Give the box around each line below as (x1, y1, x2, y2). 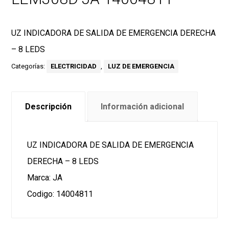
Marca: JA (27, 172, 63, 182)
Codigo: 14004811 (27, 189, 94, 199)
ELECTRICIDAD (51, 62, 97, 71)
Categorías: (11, 62, 47, 71)
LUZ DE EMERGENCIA (108, 62, 175, 71)
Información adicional (101, 101, 185, 111)
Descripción (25, 101, 72, 111)
